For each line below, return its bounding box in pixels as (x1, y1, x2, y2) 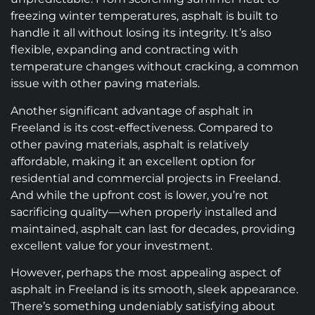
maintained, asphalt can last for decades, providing (11, 221, 295, 236)
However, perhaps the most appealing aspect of (11, 266, 281, 280)
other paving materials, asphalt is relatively (11, 137, 249, 151)
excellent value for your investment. (11, 238, 212, 252)
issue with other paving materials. (11, 77, 200, 91)
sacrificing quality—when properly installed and (11, 205, 277, 219)
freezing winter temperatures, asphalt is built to (11, 9, 278, 23)
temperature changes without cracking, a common (11, 60, 299, 74)
